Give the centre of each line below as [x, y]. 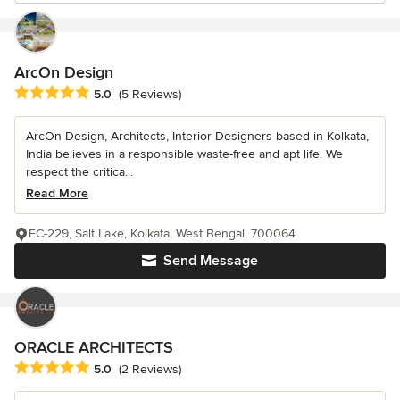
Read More [57, 194]
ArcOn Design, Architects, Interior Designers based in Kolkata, [197, 137]
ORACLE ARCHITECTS [94, 348]
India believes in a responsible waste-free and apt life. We [184, 154]
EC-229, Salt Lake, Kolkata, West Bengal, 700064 [162, 234]
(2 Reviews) [150, 370]
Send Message [211, 261]
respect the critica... [79, 172]
